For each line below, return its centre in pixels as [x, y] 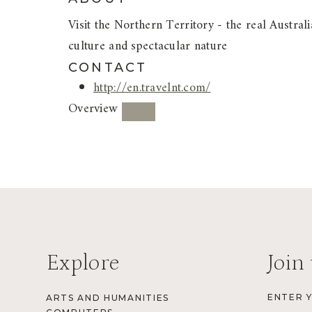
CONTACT [108, 68]
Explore [83, 264]
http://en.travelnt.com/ [152, 88]
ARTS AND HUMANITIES [108, 298]
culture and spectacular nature [148, 46]
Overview [93, 109]
